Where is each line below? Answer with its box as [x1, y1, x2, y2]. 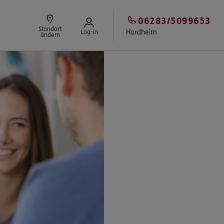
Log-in [80, 28, 98, 35]
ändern [40, 31, 60, 38]
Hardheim [126, 27, 157, 36]
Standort [38, 25, 61, 32]
